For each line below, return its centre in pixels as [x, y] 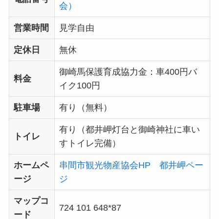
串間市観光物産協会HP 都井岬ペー [131, 165]
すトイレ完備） [90, 143]
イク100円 [79, 85]
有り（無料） [85, 107]
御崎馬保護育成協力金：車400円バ [128, 72]
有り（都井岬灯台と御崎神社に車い [129, 129]
